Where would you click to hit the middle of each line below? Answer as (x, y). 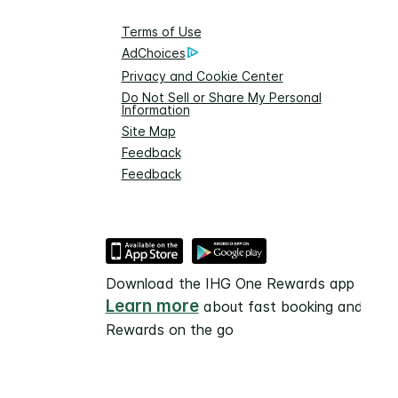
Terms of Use (161, 31)
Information (155, 109)
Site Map (148, 131)
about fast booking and (281, 306)
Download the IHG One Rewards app (230, 283)
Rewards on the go (169, 329)
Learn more (152, 306)
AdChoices (153, 52)
